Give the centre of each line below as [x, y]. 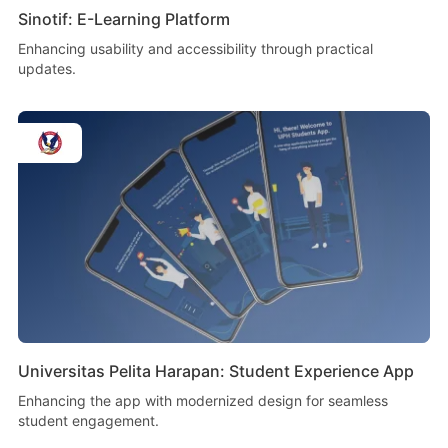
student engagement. [88, 421]
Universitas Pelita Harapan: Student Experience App [215, 371]
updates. [46, 69]
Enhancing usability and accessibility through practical [195, 49]
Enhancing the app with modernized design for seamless [202, 401]
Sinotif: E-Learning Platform [123, 19]
